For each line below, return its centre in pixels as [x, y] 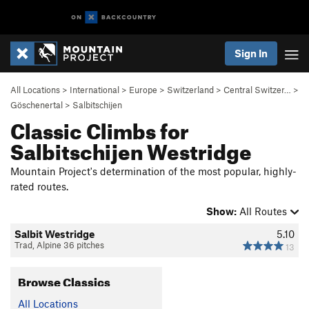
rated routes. [39, 186]
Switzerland [190, 90]
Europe [143, 90]
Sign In [251, 53]
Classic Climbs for [100, 128]
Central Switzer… [257, 90]
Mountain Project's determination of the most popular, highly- [153, 171]
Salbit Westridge [54, 234]
